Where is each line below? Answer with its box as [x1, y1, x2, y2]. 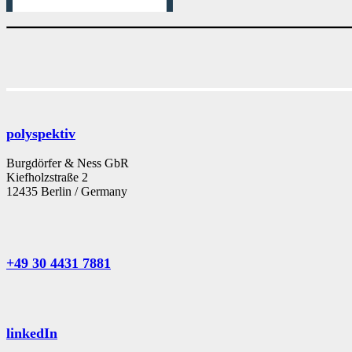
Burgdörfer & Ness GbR [6, 156, 129, 170]
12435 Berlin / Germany [6, 184, 127, 198]
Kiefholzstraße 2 [6, 170, 88, 184]
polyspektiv [6, 125, 75, 141]
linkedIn [6, 325, 57, 342]
